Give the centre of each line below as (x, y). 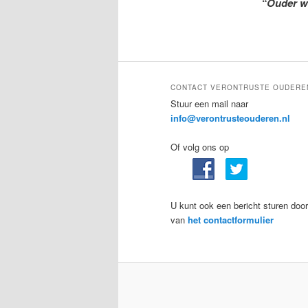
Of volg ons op (200, 147)
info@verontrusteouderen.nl (230, 118)
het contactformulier (231, 219)
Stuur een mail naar (209, 104)
